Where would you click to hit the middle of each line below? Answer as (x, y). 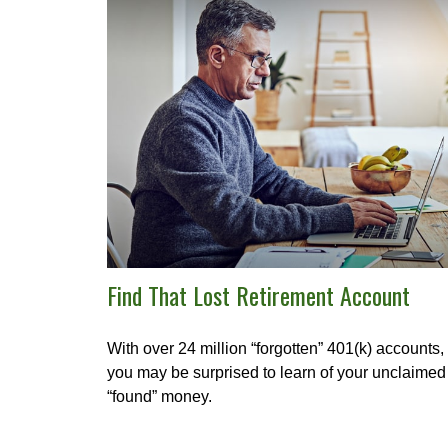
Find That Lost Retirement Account (258, 294)
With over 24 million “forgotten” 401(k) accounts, (275, 348)
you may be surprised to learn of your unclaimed (276, 372)
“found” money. (159, 396)
